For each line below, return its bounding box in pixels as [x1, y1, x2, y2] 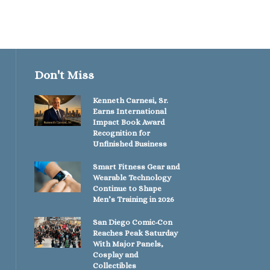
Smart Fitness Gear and [93, 162, 180, 171]
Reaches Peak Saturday [93, 228, 178, 237]
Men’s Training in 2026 [93, 194, 175, 204]
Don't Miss [34, 67, 94, 82]
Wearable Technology [93, 172, 172, 182]
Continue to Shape [93, 183, 162, 193]
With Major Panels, [93, 239, 164, 248]
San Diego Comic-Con [93, 217, 173, 227]
